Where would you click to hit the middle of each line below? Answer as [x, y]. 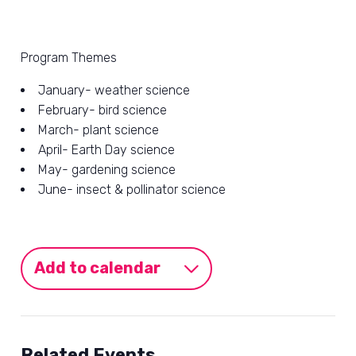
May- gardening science [107, 170]
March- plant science [99, 130]
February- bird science [103, 110]
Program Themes [69, 58]
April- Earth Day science [106, 150]
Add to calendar [97, 268]
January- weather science [114, 91]
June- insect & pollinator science [132, 190]
